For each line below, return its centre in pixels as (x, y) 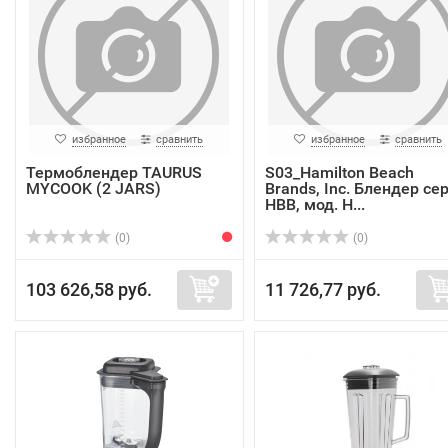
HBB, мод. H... (314, 204)
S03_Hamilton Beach (339, 172)
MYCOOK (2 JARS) (93, 188)
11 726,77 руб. (322, 289)
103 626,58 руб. (89, 289)
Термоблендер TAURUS (114, 172)
